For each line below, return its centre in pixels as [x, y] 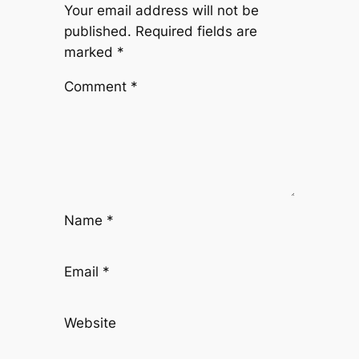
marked [90, 52]
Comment [97, 86]
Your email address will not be [161, 10]
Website [90, 323]
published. [97, 31]
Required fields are [196, 31]
